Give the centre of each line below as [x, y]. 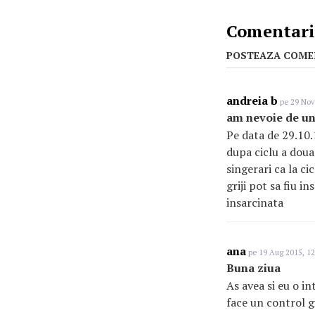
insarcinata [255, 202]
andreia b [252, 101]
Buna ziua [253, 268]
